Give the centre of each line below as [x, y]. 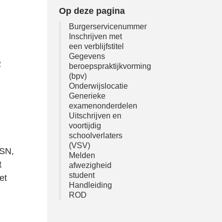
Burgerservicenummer [108, 27]
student [82, 175]
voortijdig [85, 126]
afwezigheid [90, 165]
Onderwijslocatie [98, 86]
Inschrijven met [95, 36]
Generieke [87, 96]
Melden [82, 155]
